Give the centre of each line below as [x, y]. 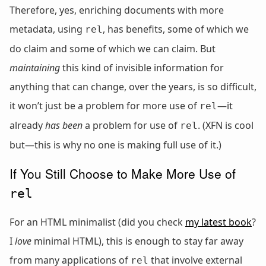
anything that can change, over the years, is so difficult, [133, 86]
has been [64, 125]
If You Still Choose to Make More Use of [123, 173]
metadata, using [47, 29]
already [27, 125]
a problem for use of [131, 125]
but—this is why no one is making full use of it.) [115, 145]
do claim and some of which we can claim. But [113, 48]
